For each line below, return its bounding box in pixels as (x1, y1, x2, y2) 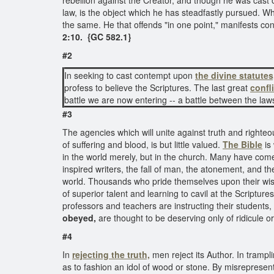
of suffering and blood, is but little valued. (62, 138, 223, 150)
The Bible (223, 138, 262, 150)
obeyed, (62, 212, 96, 224)
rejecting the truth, (72, 248, 150, 261)
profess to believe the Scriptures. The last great (64, 81, 250, 94)
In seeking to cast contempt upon (64, 69, 195, 81)
